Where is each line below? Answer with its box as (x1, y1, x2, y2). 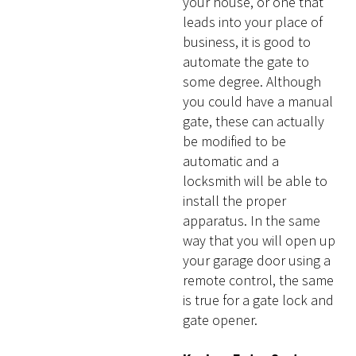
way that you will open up (183, 231, 336, 250)
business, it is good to (183, 33, 311, 52)
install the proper (183, 192, 287, 211)
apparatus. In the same (183, 211, 321, 230)
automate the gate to (183, 52, 310, 72)
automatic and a (183, 152, 280, 171)
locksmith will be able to (183, 172, 328, 191)
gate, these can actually (183, 112, 325, 131)
